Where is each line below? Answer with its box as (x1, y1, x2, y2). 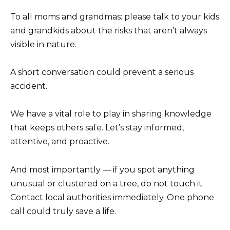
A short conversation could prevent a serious (10, 67, 194, 78)
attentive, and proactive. (10, 137, 109, 147)
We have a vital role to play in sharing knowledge (10, 109, 212, 119)
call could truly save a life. (10, 206, 116, 216)
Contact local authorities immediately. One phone (10, 192, 214, 202)
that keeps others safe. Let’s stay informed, (10, 123, 184, 133)
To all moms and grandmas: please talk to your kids (10, 12, 219, 22)
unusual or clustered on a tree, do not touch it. (10, 178, 204, 188)
